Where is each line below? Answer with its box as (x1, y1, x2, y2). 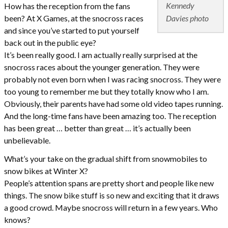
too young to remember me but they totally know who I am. (4, 86, 209, 96)
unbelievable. (4, 135, 50, 145)
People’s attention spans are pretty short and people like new (4, 178, 214, 188)
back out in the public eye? (4, 37, 96, 47)
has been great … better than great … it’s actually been (4, 123, 191, 133)
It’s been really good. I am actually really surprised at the (4, 49, 197, 60)
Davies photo (166, 13, 209, 23)
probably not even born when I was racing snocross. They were (4, 74, 221, 84)
